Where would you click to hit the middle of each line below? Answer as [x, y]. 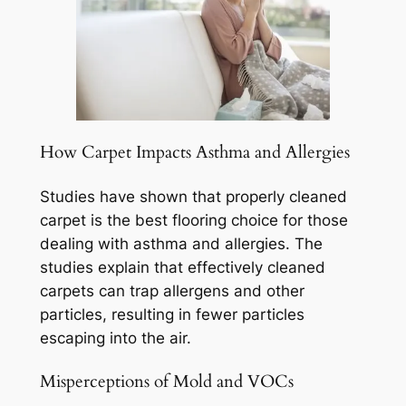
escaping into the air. [115, 338]
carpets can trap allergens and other [172, 291]
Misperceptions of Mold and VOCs [166, 382]
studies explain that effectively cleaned [182, 268]
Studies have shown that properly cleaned [193, 197]
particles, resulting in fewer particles [172, 315]
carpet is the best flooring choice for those [193, 221]
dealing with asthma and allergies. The [181, 244]
